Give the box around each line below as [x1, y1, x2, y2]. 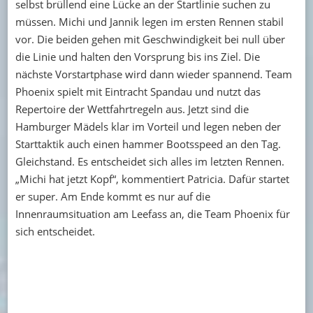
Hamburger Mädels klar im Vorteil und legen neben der [15, 119, 281, 133]
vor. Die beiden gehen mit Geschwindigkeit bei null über [15, 31, 285, 46]
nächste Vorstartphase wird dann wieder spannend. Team [15, 66, 292, 81]
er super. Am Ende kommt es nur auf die [15, 189, 210, 203]
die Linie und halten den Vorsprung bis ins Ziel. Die [15, 49, 260, 64]
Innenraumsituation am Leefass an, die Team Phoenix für [15, 206, 290, 221]
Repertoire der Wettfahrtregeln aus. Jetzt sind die [15, 101, 249, 116]
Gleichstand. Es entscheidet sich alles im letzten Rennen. [15, 154, 284, 168]
